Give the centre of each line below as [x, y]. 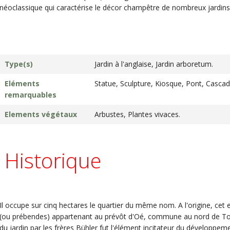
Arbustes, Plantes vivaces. [137, 114]
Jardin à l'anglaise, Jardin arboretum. [154, 64]
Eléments [22, 83]
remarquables [31, 95]
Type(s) [19, 64]
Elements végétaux [41, 114]
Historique [53, 160]
